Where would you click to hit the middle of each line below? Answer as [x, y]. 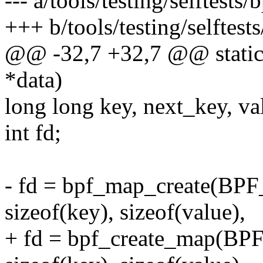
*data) [33, 80]
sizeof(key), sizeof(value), [125, 212]
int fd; [33, 133]
